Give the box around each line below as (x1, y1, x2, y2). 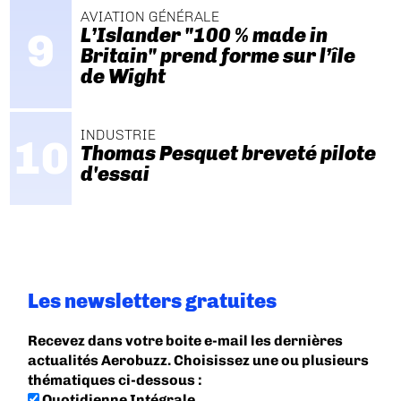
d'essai (80, 161, 149, 186)
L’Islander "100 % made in (80, 23, 328, 48)
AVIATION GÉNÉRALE (80, 8, 219, 26)
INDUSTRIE (80, 125, 156, 143)
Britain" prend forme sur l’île (80, 44, 355, 69)
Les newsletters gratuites (28, 288, 277, 313)
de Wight (80, 64, 166, 90)
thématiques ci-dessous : (28, 371, 203, 388)
